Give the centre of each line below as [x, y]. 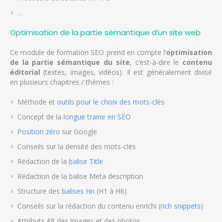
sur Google [78, 132]
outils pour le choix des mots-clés [111, 102]
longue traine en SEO [97, 117]
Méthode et [37, 102]
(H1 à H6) [111, 191]
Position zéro [38, 132]
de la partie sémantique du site [70, 62]
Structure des [39, 191]
